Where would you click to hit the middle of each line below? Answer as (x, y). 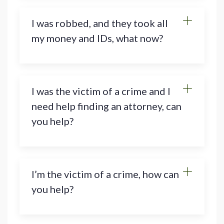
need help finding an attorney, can (106, 106)
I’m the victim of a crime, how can (105, 174)
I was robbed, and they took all (100, 23)
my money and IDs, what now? (97, 38)
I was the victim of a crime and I (101, 91)
